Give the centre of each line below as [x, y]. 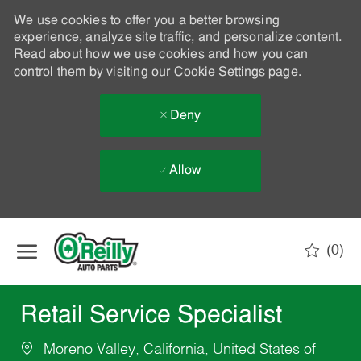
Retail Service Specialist [151, 317]
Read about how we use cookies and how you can [160, 55]
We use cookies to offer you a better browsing [146, 21]
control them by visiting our [93, 73]
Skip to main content [180, 225]
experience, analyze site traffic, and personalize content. [178, 38]
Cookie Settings [219, 73]
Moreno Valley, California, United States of [177, 350]
